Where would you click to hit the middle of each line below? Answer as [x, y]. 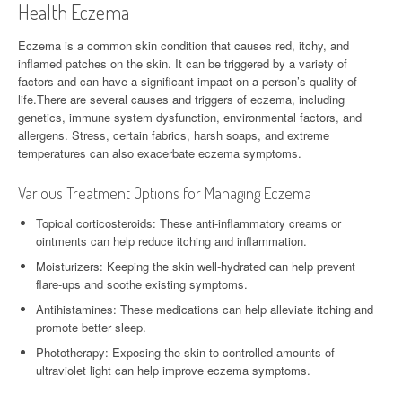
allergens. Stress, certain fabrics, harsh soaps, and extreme [174, 135]
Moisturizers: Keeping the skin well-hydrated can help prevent [196, 266]
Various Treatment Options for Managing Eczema [165, 192]
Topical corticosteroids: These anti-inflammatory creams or [188, 223]
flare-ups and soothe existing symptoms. [142, 284]
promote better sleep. [91, 327]
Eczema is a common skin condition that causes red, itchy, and [184, 45]
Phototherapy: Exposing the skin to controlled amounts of [185, 352]
